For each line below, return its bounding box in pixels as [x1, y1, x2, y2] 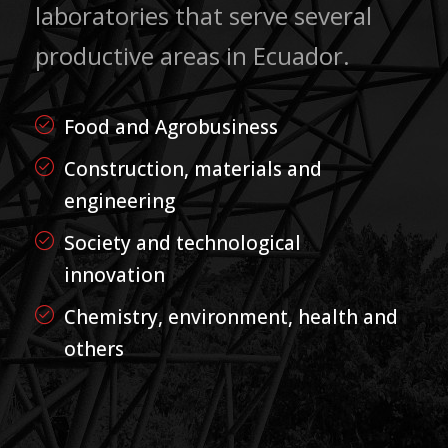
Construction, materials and [64, 156, 322, 182]
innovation [64, 262, 165, 288]
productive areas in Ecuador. [35, 39, 350, 72]
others [64, 336, 124, 362]
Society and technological [64, 230, 301, 256]
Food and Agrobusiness [64, 114, 278, 140]
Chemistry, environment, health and [64, 304, 398, 330]
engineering [64, 188, 175, 214]
